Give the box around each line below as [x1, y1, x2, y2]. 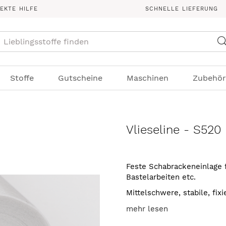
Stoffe [10, 73, 34, 83]
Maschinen [126, 73, 168, 83]
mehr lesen [126, 204, 168, 213]
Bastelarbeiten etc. [126, 172, 196, 182]
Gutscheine [58, 73, 102, 83]
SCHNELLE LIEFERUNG [145, 6, 218, 12]
